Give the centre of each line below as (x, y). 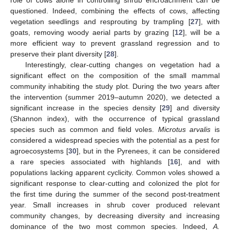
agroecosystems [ (39, 151)
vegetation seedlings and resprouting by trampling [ (100, 22)
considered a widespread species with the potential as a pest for (115, 140)
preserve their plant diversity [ (58, 54)
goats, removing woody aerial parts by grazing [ (93, 33)
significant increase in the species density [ (86, 108)
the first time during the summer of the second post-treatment (115, 194)
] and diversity (195, 108)
